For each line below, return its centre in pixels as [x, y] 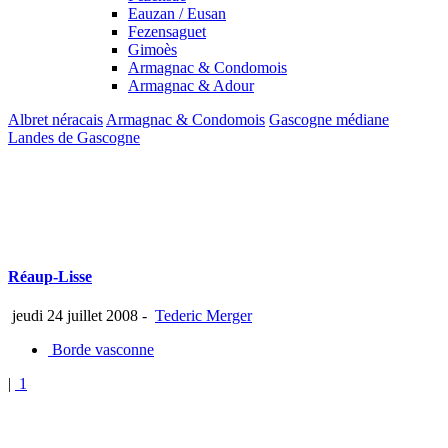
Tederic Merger [203, 316]
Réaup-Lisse [50, 277]
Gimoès [152, 49]
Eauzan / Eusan [177, 13]
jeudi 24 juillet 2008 [73, 316]
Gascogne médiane [329, 119]
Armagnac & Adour [191, 85]
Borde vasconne [101, 350]
